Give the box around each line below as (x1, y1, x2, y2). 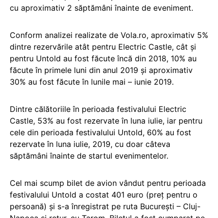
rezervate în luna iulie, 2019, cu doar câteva (10, 139, 170, 149)
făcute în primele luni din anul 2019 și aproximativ (10, 65, 193, 75)
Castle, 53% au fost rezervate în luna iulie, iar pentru (10, 116, 202, 126)
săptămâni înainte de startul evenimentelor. (10, 151, 168, 161)
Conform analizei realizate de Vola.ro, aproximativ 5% (10, 30, 208, 40)
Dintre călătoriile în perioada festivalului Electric (10, 104, 186, 114)
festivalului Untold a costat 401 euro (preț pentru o (10, 190, 198, 200)
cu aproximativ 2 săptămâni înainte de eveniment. (10, 3, 193, 13)
